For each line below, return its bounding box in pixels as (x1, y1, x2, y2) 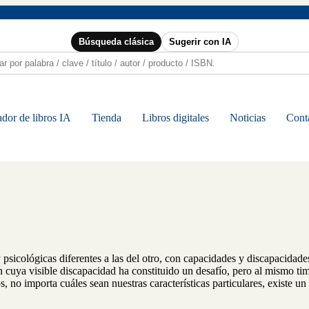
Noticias (230, 112, 266, 123)
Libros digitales (142, 112, 209, 123)
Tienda (92, 112, 121, 123)
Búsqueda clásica (78, 37, 154, 47)
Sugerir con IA (168, 37, 231, 47)
